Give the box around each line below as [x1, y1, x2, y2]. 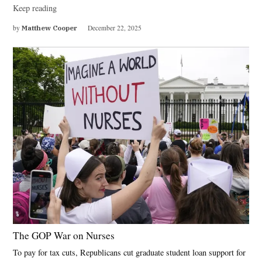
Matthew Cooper [22, 23, 78, 32]
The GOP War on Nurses [13, 229, 115, 243]
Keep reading [13, 2, 57, 14]
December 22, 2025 [87, 23, 142, 32]
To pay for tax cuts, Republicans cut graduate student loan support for [13, 247, 246, 258]
